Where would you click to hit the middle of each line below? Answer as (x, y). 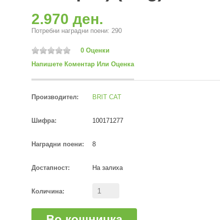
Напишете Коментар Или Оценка (83, 64)
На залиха (107, 168)
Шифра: (44, 121)
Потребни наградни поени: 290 (77, 31)
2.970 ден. (67, 19)
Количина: (48, 192)
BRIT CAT (107, 97)
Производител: (55, 97)
